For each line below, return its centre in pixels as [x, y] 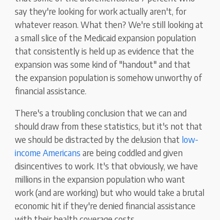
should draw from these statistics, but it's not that [109, 126]
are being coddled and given [132, 153]
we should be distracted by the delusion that [98, 139]
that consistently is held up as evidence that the [105, 51]
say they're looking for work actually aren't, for [101, 11]
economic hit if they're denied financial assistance [105, 206]
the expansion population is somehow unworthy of [109, 78]
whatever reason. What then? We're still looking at [109, 25]
